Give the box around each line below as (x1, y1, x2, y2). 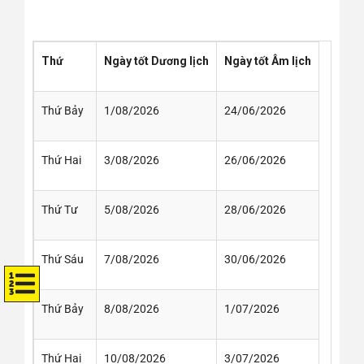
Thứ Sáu (41, 252, 84, 266)
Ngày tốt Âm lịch (223, 54, 311, 67)
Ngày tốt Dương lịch (103, 54, 209, 67)
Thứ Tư (41, 202, 78, 216)
